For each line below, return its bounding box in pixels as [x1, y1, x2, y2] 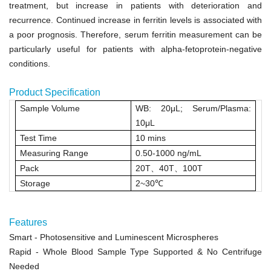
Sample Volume [20, 103, 80, 113]
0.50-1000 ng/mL [135, 148, 202, 158]
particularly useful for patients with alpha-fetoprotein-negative [9, 44, 262, 54]
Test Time [20, 132, 57, 143]
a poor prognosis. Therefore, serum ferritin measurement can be [9, 29, 262, 39]
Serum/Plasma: [192, 103, 251, 113]
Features [9, 217, 47, 227]
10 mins [135, 132, 166, 143]
